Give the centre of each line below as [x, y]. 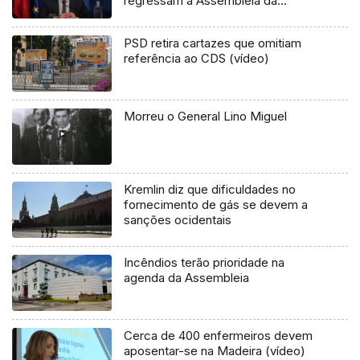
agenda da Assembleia [187, 277]
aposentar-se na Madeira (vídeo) [215, 350]
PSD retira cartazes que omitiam [213, 43]
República [151, 15]
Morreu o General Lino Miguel [206, 116]
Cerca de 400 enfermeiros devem [219, 335]
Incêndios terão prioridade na [205, 262]
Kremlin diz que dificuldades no [210, 189]
